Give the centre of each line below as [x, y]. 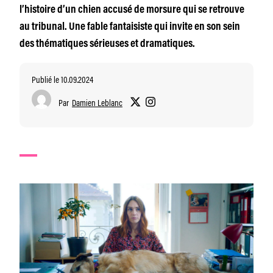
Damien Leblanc [97, 102]
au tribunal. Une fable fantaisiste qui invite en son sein [130, 27]
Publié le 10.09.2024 [62, 79]
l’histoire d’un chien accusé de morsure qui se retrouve [132, 10]
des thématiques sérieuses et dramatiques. [107, 44]
